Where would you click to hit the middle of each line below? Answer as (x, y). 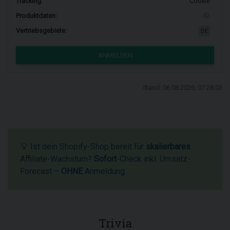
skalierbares (168, 147)
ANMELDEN (115, 55)
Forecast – (41, 171)
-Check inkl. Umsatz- (154, 159)
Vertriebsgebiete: (41, 31)
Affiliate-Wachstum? (57, 159)
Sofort (105, 159)
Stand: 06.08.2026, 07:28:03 (183, 88)
